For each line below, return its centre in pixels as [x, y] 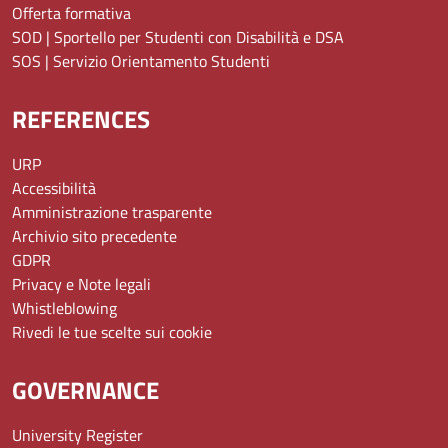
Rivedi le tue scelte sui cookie [112, 331]
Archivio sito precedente [94, 235]
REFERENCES [81, 118]
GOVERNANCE [85, 389]
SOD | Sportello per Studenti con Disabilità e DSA [178, 36]
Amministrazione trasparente [112, 211]
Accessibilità [54, 187]
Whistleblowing [64, 307]
